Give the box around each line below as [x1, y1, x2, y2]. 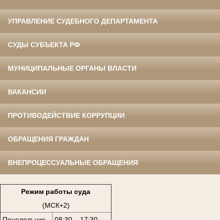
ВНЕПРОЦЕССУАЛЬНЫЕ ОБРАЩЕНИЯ [8, 159, 138, 167]
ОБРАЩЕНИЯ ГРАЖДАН [8, 135, 89, 143]
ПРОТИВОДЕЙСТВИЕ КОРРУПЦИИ [8, 111, 125, 120]
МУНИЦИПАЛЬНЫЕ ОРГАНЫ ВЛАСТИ [8, 64, 137, 73]
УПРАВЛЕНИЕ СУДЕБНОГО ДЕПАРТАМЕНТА [8, 17, 158, 26]
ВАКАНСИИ [8, 88, 46, 96]
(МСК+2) [42, 201, 70, 209]
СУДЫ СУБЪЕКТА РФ [8, 41, 80, 49]
